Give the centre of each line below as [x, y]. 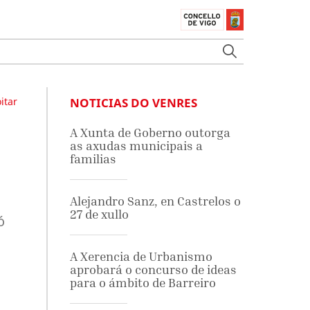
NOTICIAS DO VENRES [133, 103]
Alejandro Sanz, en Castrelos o [155, 201]
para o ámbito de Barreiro [143, 283]
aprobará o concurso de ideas [153, 270]
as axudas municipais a [136, 146]
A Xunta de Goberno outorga [150, 133]
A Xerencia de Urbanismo [141, 256]
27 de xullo [99, 214]
